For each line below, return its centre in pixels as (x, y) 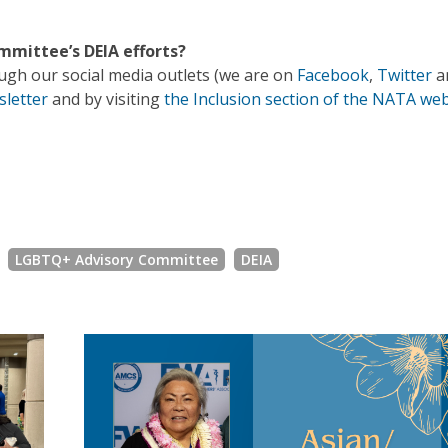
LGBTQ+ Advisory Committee (116, 260)
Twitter (404, 75)
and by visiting (106, 99)
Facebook (333, 75)
